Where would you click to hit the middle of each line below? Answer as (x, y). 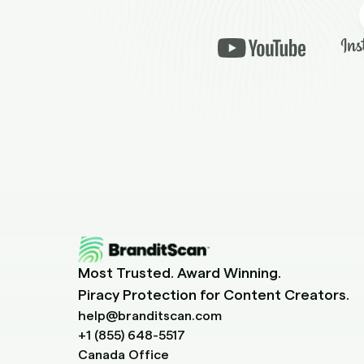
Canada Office (123, 355)
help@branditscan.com (150, 316)
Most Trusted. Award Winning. (180, 273)
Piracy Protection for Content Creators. (214, 295)
